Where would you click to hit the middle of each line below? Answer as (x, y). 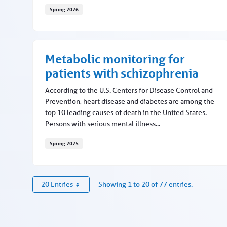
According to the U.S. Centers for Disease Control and (129, 90)
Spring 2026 (64, 9)
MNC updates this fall (84, 25)
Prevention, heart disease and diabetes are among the (130, 102)
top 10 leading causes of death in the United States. (126, 113)
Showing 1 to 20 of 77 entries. (145, 185)
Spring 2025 (64, 144)
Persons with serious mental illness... (103, 124)
